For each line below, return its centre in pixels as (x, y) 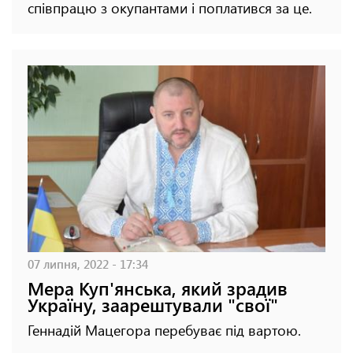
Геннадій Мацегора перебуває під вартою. (164, 330)
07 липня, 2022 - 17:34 (88, 263)
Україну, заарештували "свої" (153, 304)
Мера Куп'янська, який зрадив (158, 288)
